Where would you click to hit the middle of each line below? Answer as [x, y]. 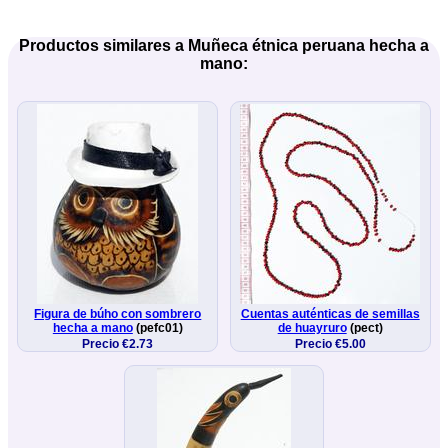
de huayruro [312, 327]
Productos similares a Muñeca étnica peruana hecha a [224, 45]
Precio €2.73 [118, 343]
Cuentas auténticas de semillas [330, 313]
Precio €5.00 [330, 343]
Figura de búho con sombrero [118, 313]
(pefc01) [157, 327]
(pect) [364, 327]
